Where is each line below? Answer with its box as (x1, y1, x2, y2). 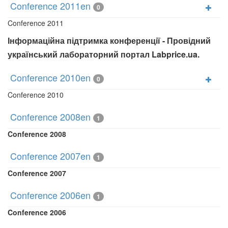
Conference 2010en (10, 71, 91, 84)
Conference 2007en (10, 149, 91, 162)
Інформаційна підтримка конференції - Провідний (8, 35, 211, 46)
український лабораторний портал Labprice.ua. (8, 48, 199, 60)
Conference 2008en (10, 110, 91, 123)
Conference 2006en (10, 188, 91, 202)
